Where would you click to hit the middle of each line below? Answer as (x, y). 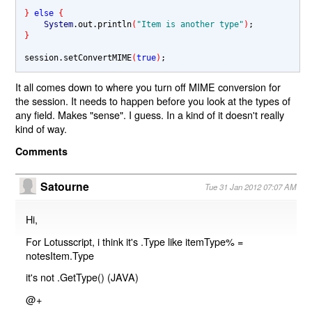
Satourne (65, 186)
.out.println (103, 25)
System (59, 25)
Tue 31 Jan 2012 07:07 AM (250, 186)
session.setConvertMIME (78, 58)
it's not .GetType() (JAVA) (83, 277)
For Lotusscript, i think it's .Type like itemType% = (135, 241)
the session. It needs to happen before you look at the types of (153, 101)
